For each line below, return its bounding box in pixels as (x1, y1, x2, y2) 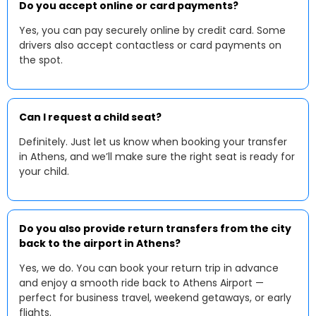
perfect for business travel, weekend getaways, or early (19, 291, 291, 305)
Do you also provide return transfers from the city (19, 221, 291, 236)
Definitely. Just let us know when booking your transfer (19, 135, 287, 149)
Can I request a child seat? (19, 110, 162, 124)
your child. (19, 164, 69, 178)
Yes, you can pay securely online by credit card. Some (19, 23, 286, 37)
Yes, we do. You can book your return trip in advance (19, 261, 279, 275)
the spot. (19, 53, 63, 67)
